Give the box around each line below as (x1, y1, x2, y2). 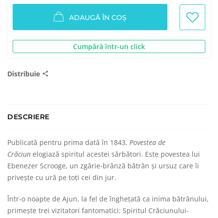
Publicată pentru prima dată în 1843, (7, 138, 129, 147)
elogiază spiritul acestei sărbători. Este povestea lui (31, 149, 200, 159)
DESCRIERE (7, 112, 50, 121)
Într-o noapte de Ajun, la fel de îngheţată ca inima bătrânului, (7, 194, 209, 203)
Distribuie (7, 69, 42, 78)
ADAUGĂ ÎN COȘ (69, 13, 127, 22)
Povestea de (129, 138, 165, 147)
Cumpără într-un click (73, 42, 145, 51)
